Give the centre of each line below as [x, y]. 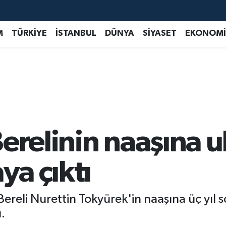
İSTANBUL [76, 33]
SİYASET [159, 33]
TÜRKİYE [29, 33]
